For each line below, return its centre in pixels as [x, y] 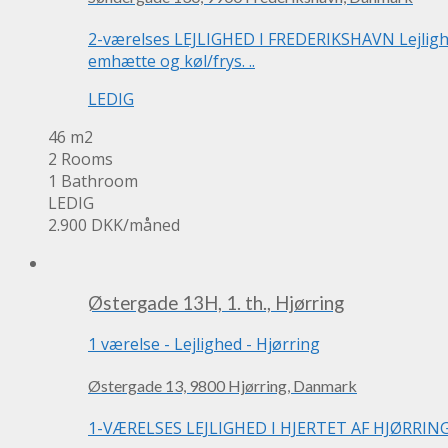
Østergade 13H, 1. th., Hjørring [216, 303]
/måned [151, 224]
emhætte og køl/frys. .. [171, 60]
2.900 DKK [85, 224]
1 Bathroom [93, 180]
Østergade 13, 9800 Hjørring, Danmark [222, 386]
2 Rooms [80, 158]
